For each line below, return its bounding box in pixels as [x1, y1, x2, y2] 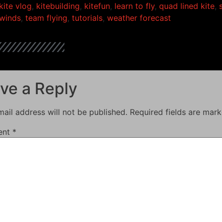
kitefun [84, 1, 110, 11]
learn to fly [114, 1, 155, 11]
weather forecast [107, 13, 171, 23]
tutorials [72, 13, 103, 23]
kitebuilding [36, 1, 80, 11]
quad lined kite [159, 1, 215, 11]
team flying [25, 13, 67, 23]
